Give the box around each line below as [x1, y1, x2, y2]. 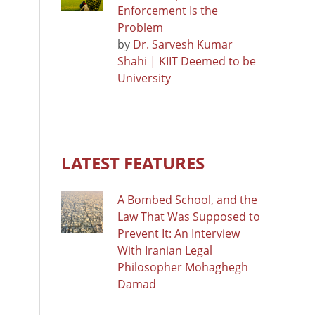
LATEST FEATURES [61, 150, 205, 174]
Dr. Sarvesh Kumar [133, 36, 233, 52]
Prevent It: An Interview [117, 225, 240, 241]
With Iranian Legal [117, 242, 212, 258]
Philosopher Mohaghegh [117, 259, 248, 275]
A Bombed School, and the [117, 191, 257, 207]
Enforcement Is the [117, 2, 218, 18]
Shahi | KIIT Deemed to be [117, 53, 256, 69]
